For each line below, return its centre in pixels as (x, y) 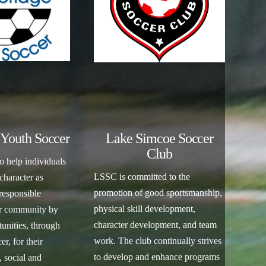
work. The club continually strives (158, 241)
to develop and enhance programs (157, 257)
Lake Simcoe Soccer (160, 139)
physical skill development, (145, 209)
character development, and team (156, 225)
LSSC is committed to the (142, 177)
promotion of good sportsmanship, (158, 193)
